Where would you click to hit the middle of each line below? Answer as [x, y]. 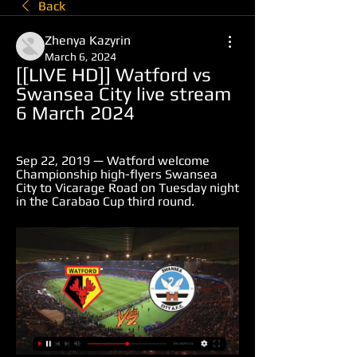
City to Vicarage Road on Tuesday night [127, 188]
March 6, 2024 [80, 57]
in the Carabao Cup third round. [105, 201]
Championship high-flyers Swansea [117, 174]
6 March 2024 [75, 113]
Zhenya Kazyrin [88, 40]
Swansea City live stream [124, 94]
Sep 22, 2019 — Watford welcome [113, 161]
